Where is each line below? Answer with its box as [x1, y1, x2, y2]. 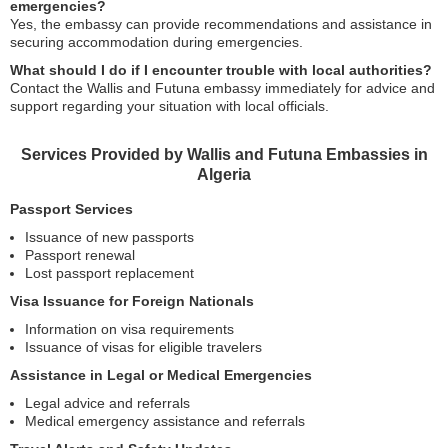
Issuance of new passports [25, 229, 194, 245]
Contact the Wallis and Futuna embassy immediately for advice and [10, 80, 435, 96]
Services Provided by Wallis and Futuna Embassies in [20, 146, 428, 163]
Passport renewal [25, 247, 135, 263]
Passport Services [10, 201, 133, 217]
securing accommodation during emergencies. [10, 34, 303, 50]
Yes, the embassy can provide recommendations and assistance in [10, 16, 432, 32]
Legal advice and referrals [25, 395, 190, 411]
